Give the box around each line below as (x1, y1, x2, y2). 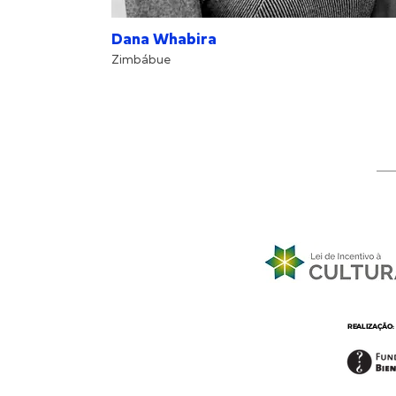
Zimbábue (110, 55, 171, 66)
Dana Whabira (110, 34, 217, 48)
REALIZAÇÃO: (347, 322, 394, 331)
